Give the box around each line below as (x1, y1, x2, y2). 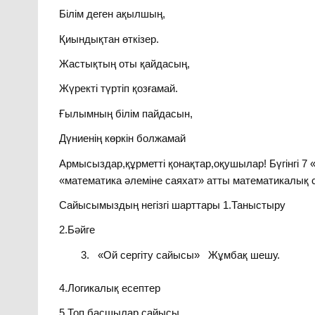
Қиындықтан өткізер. (59, 32, 160, 45)
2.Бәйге (59, 224, 96, 236)
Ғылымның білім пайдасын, (59, 107, 193, 120)
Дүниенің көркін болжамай (59, 132, 186, 145)
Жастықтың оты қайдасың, (59, 57, 191, 70)
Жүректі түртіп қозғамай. (59, 82, 179, 95)
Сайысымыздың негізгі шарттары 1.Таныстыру (59, 198, 286, 211)
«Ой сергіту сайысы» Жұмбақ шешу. (91, 248, 280, 261)
